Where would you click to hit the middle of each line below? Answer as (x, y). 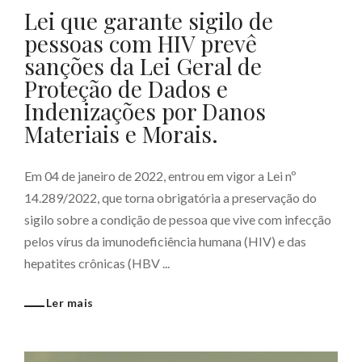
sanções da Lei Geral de (143, 66)
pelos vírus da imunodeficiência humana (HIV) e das (165, 241)
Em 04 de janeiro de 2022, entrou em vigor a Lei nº (160, 176)
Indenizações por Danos (145, 111)
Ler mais (70, 303)
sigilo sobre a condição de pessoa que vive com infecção (178, 219)
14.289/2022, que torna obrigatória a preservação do (170, 198)
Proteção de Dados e (126, 88)
